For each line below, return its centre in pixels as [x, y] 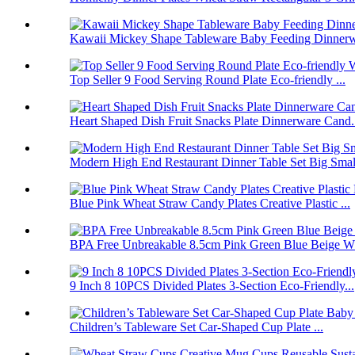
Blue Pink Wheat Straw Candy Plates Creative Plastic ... [210, 203]
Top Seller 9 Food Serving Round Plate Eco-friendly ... [208, 79]
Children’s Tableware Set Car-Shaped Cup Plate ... [197, 326]
